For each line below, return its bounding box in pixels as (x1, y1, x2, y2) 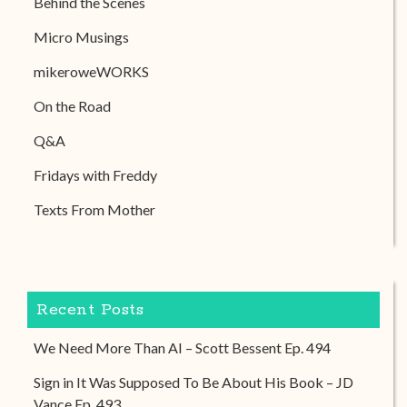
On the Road (34, 97, 111, 114)
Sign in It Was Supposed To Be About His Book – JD (34, 373, 353, 391)
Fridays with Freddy (34, 166, 157, 184)
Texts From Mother (34, 201, 155, 218)
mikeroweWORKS (34, 63, 149, 80)
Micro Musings (34, 28, 129, 45)
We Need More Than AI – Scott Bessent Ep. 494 (34, 339, 331, 356)
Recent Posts (36, 300, 144, 320)
